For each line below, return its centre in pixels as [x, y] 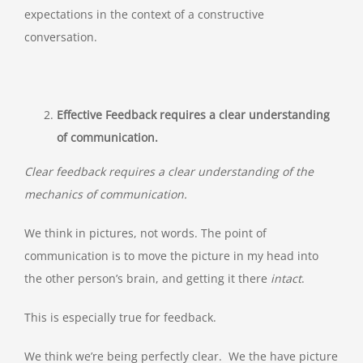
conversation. [61, 37]
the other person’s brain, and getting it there [147, 279]
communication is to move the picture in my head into [171, 256]
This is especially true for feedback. [120, 318]
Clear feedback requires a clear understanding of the [169, 172]
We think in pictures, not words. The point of [145, 233]
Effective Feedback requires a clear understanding [193, 115]
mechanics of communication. [106, 194]
